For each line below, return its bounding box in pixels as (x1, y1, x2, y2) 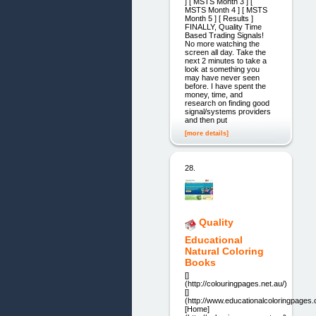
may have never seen (184, 73, 260, 82)
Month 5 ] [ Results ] (184, 13, 253, 23)
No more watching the (184, 39, 260, 48)
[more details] (184, 130, 229, 138)
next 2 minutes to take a (184, 56, 267, 65)
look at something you (184, 64, 260, 73)
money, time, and (184, 90, 243, 99)
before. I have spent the (184, 81, 266, 90)
